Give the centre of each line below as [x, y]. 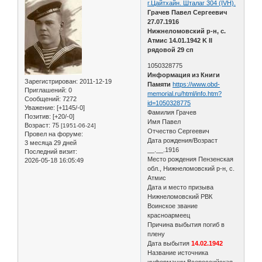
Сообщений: [43, 99]
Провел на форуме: [54, 134]
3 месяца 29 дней [51, 142]
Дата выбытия [170, 243]
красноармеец [169, 215]
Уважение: [40, 107]
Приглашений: [46, 90]
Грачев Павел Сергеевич [187, 12]
